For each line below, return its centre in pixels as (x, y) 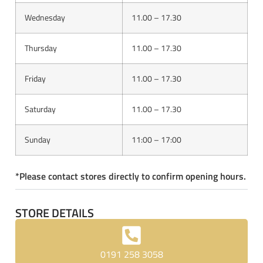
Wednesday (45, 17)
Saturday (40, 109)
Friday (35, 78)
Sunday (38, 139)
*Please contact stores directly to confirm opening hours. (131, 176)
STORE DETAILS (55, 213)
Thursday (41, 48)
